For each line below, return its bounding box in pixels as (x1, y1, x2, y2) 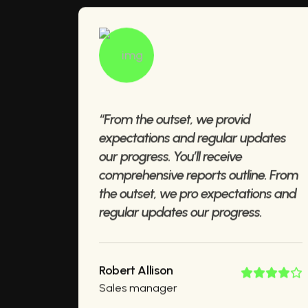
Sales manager (99, 282, 177, 295)
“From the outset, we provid (99, 111, 250, 128)
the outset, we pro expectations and (99, 186, 296, 202)
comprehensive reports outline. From (99, 167, 298, 184)
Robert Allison (99, 263, 173, 278)
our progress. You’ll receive (99, 148, 242, 165)
